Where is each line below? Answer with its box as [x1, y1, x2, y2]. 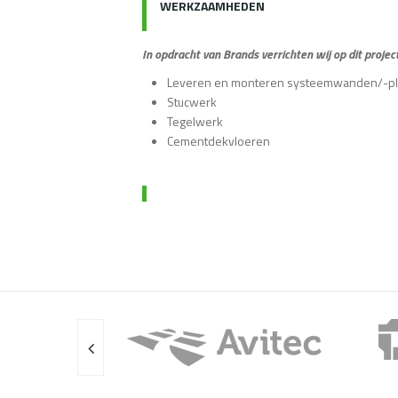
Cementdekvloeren [167, 131, 271, 151]
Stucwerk [167, 92, 218, 112]
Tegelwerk [167, 112, 224, 131]
